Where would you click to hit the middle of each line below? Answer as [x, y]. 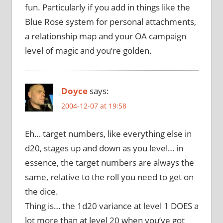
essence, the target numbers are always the [109, 162]
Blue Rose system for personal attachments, [110, 21]
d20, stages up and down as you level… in [104, 148]
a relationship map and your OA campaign [105, 36]
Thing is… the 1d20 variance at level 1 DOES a [111, 206]
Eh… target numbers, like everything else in [108, 133]
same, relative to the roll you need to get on [109, 177]
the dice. [41, 191]
